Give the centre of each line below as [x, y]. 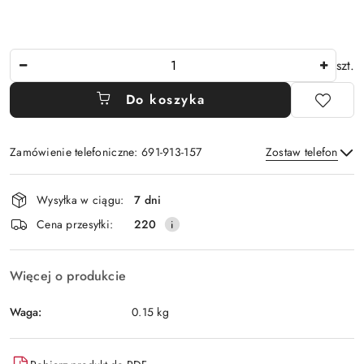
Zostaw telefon [301, 152]
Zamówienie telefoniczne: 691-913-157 [106, 152]
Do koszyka [165, 100]
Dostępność [57, 185]
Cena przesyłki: [75, 224]
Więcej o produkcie [68, 276]
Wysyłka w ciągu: [80, 199]
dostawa [43, 230]
